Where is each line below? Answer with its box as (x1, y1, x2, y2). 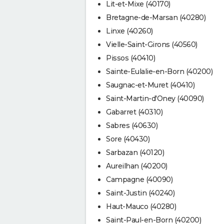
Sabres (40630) (106, 120, 157, 130)
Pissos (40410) (106, 53, 155, 62)
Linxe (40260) (106, 26, 153, 35)
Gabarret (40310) (106, 107, 162, 116)
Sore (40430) (106, 134, 149, 143)
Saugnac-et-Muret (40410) (106, 80, 194, 89)
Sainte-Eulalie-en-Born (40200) (106, 66, 212, 76)
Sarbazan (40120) (106, 147, 164, 157)
